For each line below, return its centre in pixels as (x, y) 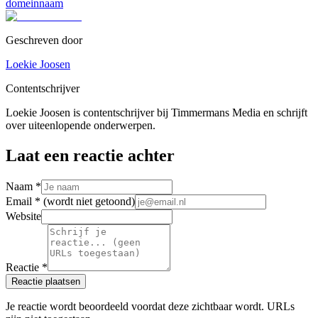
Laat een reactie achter (90, 155)
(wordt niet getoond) (89, 201)
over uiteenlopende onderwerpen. (81, 125)
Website (23, 216)
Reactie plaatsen (46, 281)
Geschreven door (44, 40)
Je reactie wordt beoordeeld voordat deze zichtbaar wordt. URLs (150, 306)
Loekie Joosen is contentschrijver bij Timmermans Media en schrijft (157, 112)
